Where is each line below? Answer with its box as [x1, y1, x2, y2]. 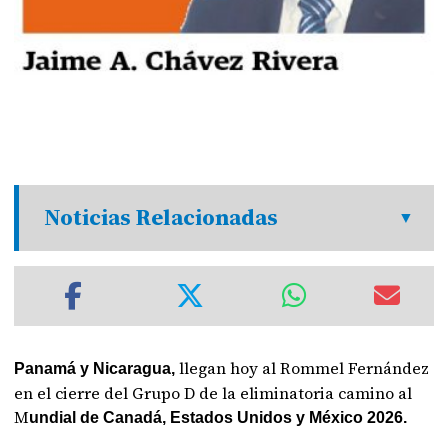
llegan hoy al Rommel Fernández [175, 357, 430, 379]
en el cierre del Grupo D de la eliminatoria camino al [14, 382, 413, 404]
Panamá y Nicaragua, [14, 360, 176, 377]
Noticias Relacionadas [44, 202, 279, 233]
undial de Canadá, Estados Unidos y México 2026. [29, 409, 408, 426]
